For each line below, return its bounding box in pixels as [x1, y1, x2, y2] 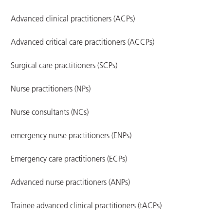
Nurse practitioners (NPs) [11, 84, 91, 94]
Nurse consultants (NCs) [11, 107, 89, 117]
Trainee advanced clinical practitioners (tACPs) [11, 200, 162, 211]
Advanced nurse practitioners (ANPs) [11, 177, 130, 187]
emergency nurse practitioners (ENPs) [11, 130, 132, 141]
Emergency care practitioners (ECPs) [11, 154, 127, 164]
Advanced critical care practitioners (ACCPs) [11, 37, 155, 47]
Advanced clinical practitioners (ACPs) [11, 14, 135, 24]
